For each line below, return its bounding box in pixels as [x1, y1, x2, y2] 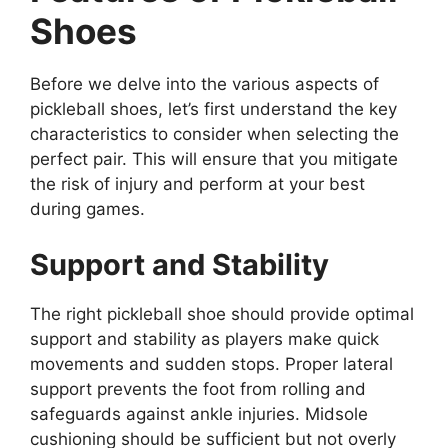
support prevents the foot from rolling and [30, 378, 366, 399]
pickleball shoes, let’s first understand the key [30, 99, 397, 120]
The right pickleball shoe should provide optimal [30, 303, 414, 324]
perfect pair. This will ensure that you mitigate [30, 149, 398, 170]
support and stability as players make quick [30, 328, 379, 349]
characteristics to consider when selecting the [30, 124, 399, 145]
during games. [30, 199, 145, 220]
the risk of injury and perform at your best [30, 174, 365, 195]
